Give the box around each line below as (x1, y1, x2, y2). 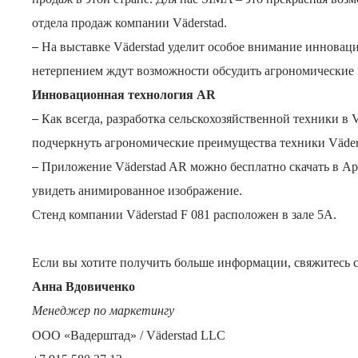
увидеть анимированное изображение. (32, 184, 242, 197)
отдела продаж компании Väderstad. (32, 16, 227, 30)
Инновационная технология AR (32, 88, 216, 101)
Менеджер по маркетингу (32, 304, 174, 317)
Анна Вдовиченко (32, 280, 135, 293)
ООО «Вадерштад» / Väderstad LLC (32, 328, 225, 342)
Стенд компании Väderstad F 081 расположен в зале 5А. (32, 208, 336, 221)
